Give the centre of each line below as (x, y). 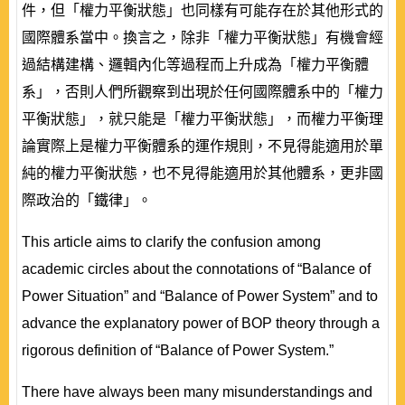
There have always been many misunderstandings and (197, 392)
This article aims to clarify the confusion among (171, 242)
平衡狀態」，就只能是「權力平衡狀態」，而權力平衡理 (202, 119)
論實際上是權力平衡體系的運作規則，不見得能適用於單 (202, 146)
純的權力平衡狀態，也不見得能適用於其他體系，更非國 (202, 173)
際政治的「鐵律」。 (87, 200)
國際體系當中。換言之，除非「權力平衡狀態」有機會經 (202, 38)
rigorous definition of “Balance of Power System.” (178, 350)
